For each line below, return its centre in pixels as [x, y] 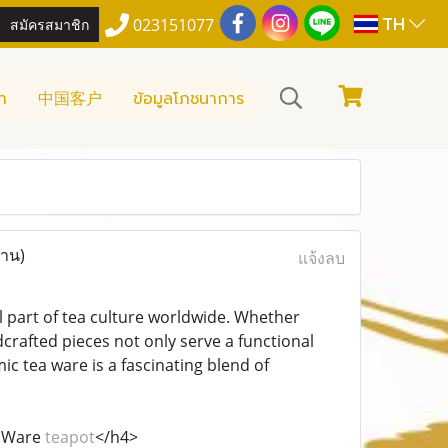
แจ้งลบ [321, 258]
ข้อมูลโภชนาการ [188, 98]
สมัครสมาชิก [50, 23]
